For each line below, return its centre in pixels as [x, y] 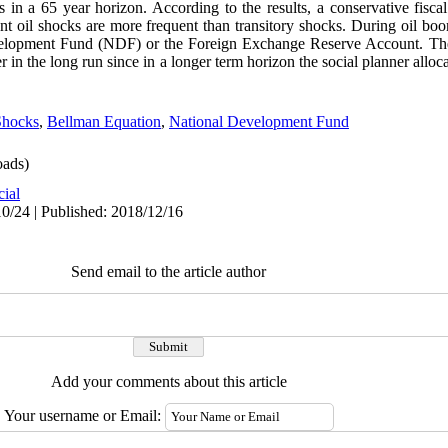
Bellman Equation [104, 121]
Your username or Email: [84, 415]
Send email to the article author [168, 271]
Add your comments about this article [168, 381]
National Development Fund [259, 121]
